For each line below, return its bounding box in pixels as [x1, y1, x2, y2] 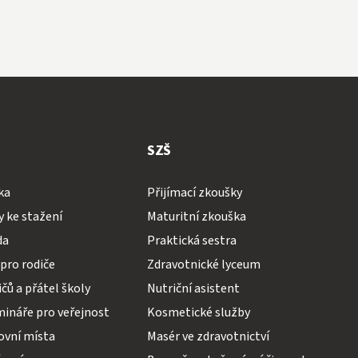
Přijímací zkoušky [147, 183, 243, 201]
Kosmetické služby [147, 303, 251, 321]
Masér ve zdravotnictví [147, 327, 270, 345]
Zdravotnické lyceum [147, 255, 261, 273]
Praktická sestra [147, 231, 237, 249]
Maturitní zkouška [147, 207, 247, 225]
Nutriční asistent [147, 279, 241, 297]
